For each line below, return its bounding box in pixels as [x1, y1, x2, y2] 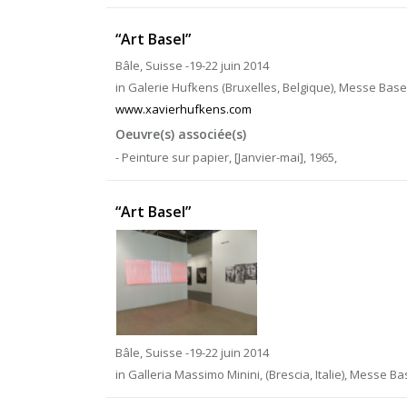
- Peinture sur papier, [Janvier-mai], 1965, [115, 149, 337, 165]
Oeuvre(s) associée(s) [115, 125, 246, 143]
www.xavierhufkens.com [115, 101, 252, 117]
